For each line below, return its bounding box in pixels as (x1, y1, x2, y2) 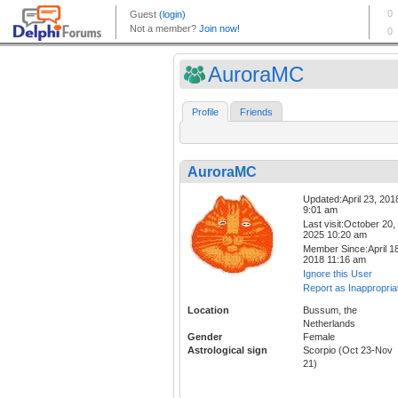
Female (303, 331, 335, 343)
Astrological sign (187, 345, 267, 356)
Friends (240, 107, 273, 118)
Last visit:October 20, (303, 219, 395, 230)
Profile (192, 107, 219, 118)
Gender (187, 331, 222, 343)
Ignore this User (303, 268, 372, 280)
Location (187, 305, 229, 316)
